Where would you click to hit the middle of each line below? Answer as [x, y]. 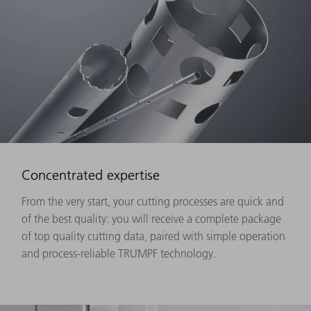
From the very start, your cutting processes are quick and [153, 201]
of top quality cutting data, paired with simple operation [153, 236]
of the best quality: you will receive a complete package [151, 218]
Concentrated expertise [91, 175]
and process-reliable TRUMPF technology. [119, 253]
